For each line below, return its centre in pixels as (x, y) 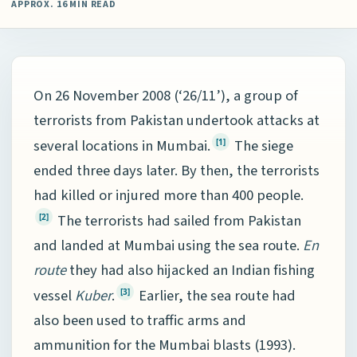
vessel (54, 295)
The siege (262, 145)
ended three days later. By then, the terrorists (177, 170)
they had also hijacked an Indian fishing (190, 270)
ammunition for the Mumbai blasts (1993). (165, 345)
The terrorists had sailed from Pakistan (178, 220)
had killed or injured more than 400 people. (169, 195)
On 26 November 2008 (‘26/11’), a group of (166, 95)
